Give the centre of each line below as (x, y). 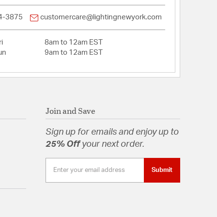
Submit (162, 170)
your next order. (113, 145)
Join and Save (70, 111)
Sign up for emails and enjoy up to (112, 132)
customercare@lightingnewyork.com (101, 17)
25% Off (63, 145)
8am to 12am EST (74, 43)
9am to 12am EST (74, 53)
